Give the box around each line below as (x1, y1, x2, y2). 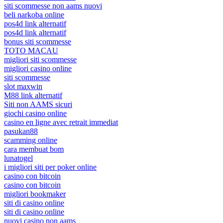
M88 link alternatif (4, 91, 62, 100)
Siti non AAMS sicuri (4, 100, 72, 109)
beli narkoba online (4, 10, 64, 19)
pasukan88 (4, 126, 38, 135)
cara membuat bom (4, 144, 64, 153)
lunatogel (4, 153, 33, 162)
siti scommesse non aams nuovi (4, 1, 102, 10)
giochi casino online (4, 109, 67, 117)
